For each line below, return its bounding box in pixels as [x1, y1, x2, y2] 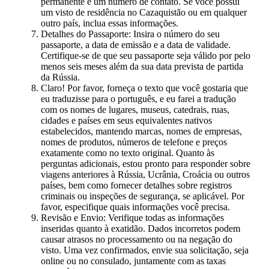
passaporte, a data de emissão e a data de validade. [41, 40, 231, 50]
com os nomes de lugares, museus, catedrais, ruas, [41, 104, 229, 115]
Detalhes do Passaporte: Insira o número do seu [41, 29, 220, 40]
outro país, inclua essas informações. [41, 18, 178, 29]
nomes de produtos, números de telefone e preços [41, 137, 227, 148]
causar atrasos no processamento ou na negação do [41, 234, 232, 245]
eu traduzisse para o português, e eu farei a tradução [41, 94, 236, 104]
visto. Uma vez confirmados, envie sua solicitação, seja [41, 245, 249, 256]
